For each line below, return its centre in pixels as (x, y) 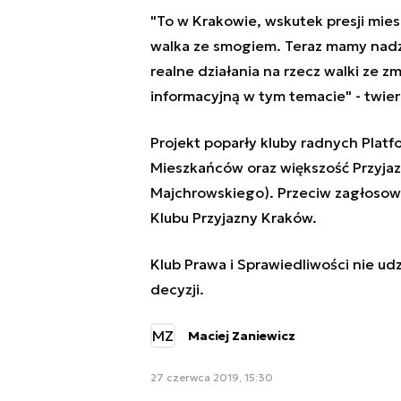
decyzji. (177, 290)
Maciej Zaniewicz (241, 336)
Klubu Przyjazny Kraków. (233, 218)
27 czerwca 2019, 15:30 (211, 378)
